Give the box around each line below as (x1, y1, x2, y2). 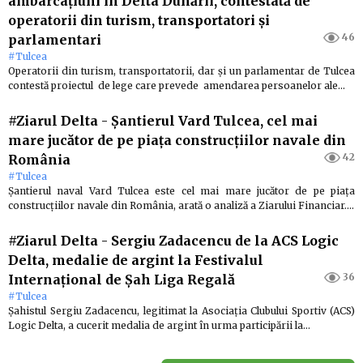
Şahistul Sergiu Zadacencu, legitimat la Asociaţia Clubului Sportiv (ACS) (8, 305, 355, 318)
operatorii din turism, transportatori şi (8, 12, 270, 29)
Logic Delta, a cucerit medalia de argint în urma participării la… (8, 319, 310, 332)
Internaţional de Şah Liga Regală (8, 271, 235, 288)
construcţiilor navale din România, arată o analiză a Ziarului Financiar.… (8, 199, 354, 212)
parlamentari (8, 32, 101, 49)
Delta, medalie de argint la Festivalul (8, 252, 263, 269)
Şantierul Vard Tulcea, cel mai (111, 113, 318, 130)
